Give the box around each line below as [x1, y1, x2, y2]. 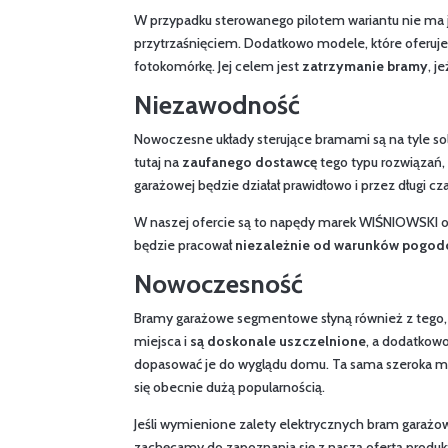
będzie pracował [134, 235, 236, 254]
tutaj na [134, 152, 183, 171]
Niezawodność [134, 88, 301, 121]
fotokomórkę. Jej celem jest [134, 56, 303, 75]
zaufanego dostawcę [182, 152, 318, 171]
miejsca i [134, 331, 191, 350]
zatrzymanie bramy [302, 56, 429, 75]
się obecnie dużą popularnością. [134, 377, 326, 396]
